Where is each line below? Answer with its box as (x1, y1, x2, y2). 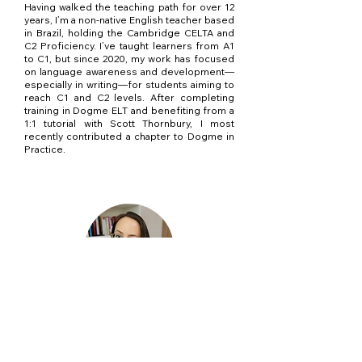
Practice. (24, 143, 65, 155)
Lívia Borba (16, 301, 111, 320)
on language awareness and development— (24, 65, 234, 78)
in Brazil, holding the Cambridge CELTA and (24, 27, 234, 39)
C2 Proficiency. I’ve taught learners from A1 (24, 40, 234, 52)
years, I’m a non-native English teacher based (24, 14, 234, 26)
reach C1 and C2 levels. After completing (24, 91, 234, 103)
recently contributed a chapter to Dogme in (24, 130, 234, 142)
